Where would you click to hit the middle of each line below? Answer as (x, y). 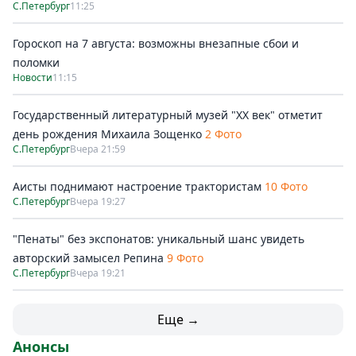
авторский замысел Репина (88, 258)
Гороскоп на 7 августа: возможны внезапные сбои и (156, 43)
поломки (36, 62)
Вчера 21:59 (98, 149)
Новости (33, 77)
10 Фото (286, 186)
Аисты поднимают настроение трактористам (137, 186)
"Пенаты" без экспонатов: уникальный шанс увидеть (159, 239)
